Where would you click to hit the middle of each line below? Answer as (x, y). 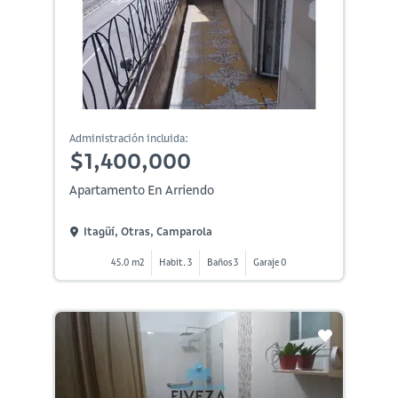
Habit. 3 (175, 262)
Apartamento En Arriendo (141, 190)
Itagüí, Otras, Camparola (147, 232)
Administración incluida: (128, 138)
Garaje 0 (270, 262)
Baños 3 (222, 262)
